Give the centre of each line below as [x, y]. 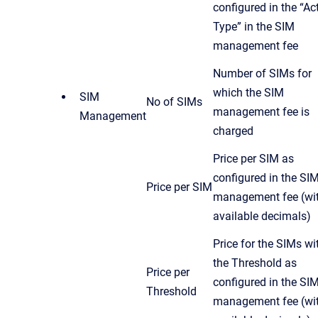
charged [233, 131]
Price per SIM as [253, 158]
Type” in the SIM [254, 26]
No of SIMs [174, 102]
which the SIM [248, 92]
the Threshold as [255, 263]
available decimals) [262, 216]
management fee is [261, 111]
